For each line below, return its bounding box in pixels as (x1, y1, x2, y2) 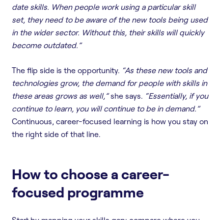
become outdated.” (12, 40, 82, 50)
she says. (109, 90, 145, 101)
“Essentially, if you (145, 90, 208, 101)
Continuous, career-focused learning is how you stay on (12, 116, 208, 126)
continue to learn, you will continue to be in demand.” (12, 103, 200, 113)
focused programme (12, 183, 144, 200)
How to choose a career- (12, 165, 169, 182)
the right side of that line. (12, 129, 101, 139)
